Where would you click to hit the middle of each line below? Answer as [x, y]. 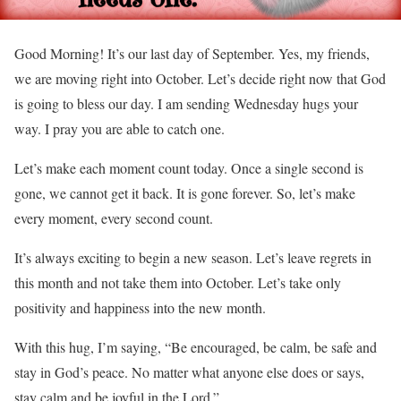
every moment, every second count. [114, 218]
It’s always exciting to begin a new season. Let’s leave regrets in [193, 258]
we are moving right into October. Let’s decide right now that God [200, 79]
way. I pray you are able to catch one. [119, 129]
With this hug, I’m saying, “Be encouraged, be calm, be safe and [196, 347]
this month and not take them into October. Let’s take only [178, 283]
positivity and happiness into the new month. [140, 308]
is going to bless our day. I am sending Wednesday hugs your [186, 104]
